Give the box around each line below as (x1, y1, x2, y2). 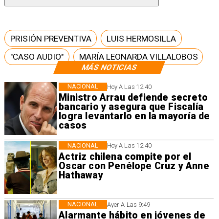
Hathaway (59, 169, 103, 181)
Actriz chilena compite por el (59, 151, 192, 162)
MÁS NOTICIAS (80, 63, 138, 72)
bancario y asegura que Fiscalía (59, 101, 203, 113)
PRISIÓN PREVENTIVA (10, 33, 91, 44)
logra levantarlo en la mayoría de (59, 110, 210, 122)
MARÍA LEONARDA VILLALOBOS (79, 52, 198, 62)
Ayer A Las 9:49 (107, 200, 151, 208)
